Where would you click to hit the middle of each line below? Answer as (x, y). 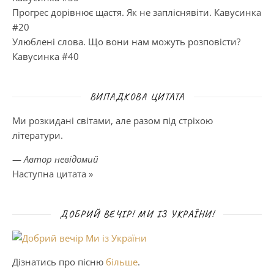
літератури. (38, 135)
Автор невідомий (61, 159)
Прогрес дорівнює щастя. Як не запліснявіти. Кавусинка (137, 12)
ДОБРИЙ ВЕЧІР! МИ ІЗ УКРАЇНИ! (137, 214)
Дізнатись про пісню (59, 261)
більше (122, 261)
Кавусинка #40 (46, 56)
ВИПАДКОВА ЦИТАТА (137, 96)
